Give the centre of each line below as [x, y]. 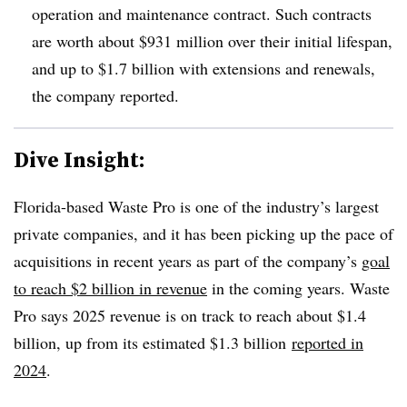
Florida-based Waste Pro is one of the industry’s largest [196, 206]
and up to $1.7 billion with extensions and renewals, [203, 68]
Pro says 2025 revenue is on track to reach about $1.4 [190, 315]
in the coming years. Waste [298, 288]
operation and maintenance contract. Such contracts [202, 13]
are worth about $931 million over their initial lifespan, [212, 40]
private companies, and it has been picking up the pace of [203, 233]
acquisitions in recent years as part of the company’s [188, 260]
